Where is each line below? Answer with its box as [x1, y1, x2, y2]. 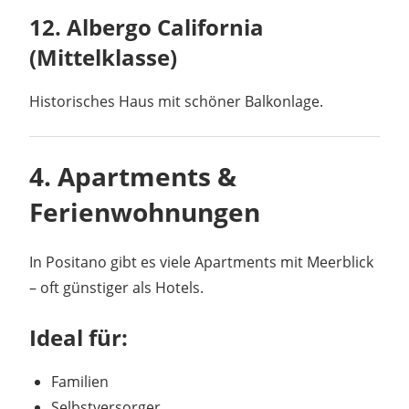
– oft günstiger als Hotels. [29, 278, 204, 299]
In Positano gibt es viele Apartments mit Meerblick [29, 252, 373, 273]
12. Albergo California [29, 12, 264, 43]
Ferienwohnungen [29, 194, 260, 230]
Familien [51, 372, 109, 393]
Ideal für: [29, 322, 128, 353]
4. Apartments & [29, 159, 236, 194]
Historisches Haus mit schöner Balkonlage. [29, 91, 323, 112]
